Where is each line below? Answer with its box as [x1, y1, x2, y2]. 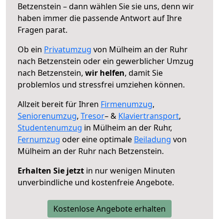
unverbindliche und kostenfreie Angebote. [18, 176, 174, 188]
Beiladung [134, 133, 171, 145]
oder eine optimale [60, 133, 134, 145]
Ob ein [18, 44, 44, 55]
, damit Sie [125, 67, 163, 78]
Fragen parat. [18, 24, 67, 35]
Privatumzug [44, 44, 91, 55]
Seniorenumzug [18, 110, 77, 121]
